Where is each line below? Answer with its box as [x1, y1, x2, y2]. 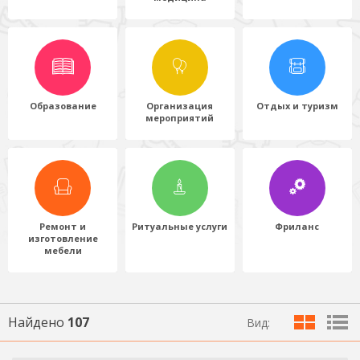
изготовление [27, 231, 98, 244]
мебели [43, 243, 82, 256]
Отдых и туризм [256, 99, 338, 112]
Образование [29, 99, 96, 112]
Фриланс [275, 219, 320, 232]
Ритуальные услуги [132, 219, 228, 232]
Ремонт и [39, 219, 86, 232]
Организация [146, 99, 214, 112]
